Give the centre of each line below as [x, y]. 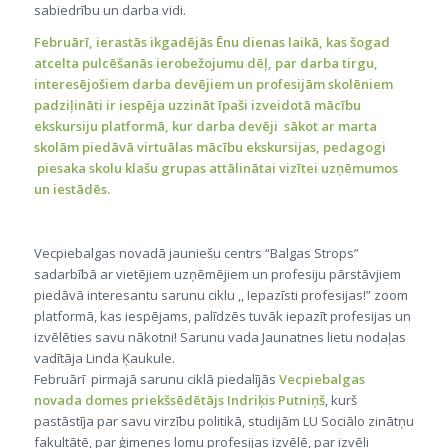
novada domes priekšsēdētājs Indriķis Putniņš [179, 400]
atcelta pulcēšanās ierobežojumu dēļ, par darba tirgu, [205, 63]
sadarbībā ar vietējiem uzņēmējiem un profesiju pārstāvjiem [217, 274]
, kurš [340, 400]
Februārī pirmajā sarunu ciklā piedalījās [156, 379]
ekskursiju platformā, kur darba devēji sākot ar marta [205, 126]
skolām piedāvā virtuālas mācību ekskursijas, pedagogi [211, 147]
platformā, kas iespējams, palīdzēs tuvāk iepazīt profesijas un [222, 316]
